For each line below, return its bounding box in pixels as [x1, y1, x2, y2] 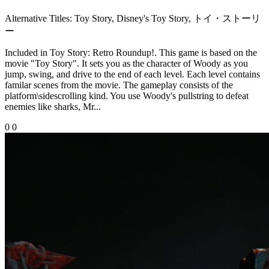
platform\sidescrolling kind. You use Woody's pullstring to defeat [5, 90, 249, 101]
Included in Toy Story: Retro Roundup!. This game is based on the [5, 47, 257, 58]
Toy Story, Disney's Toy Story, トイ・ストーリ [72, 13, 261, 23]
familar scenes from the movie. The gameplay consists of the [5, 79, 233, 90]
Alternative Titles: [5, 13, 72, 23]
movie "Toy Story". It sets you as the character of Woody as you [5, 58, 248, 68]
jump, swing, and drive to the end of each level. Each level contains [5, 68, 260, 79]
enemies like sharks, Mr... [5, 101, 101, 112]
